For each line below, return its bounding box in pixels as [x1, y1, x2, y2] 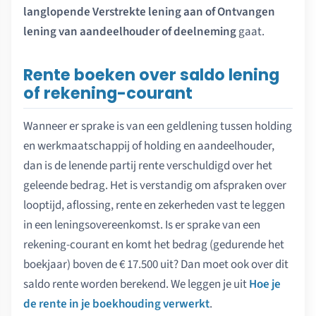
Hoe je [249, 275, 281, 293]
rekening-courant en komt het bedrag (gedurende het [23, 236, 284, 253]
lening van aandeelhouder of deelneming [23, 23, 236, 41]
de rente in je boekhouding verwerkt [23, 295, 209, 312]
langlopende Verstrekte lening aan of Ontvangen [23, 4, 275, 21]
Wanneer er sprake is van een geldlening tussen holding [23, 117, 292, 135]
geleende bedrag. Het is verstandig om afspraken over [23, 176, 286, 194]
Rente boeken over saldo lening [23, 63, 279, 86]
